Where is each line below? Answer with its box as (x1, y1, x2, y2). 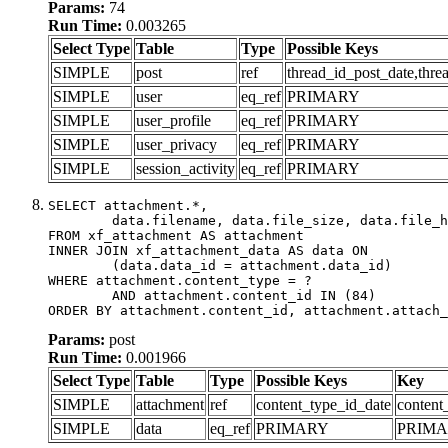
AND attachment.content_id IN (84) (48, 287, 112, 303)
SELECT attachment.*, (48, 197, 208, 213)
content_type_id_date (256, 395, 391, 413)
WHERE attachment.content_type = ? (48, 272, 312, 288)
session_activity (136, 159, 235, 177)
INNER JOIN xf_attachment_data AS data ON (48, 242, 368, 258)
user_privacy (136, 135, 217, 153)
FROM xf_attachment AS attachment (48, 227, 304, 243)
